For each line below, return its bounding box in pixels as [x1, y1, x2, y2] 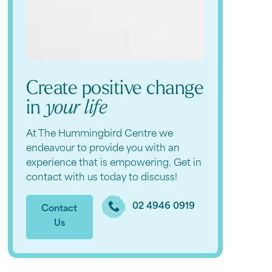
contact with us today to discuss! [26, 173, 178, 183]
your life [44, 98, 108, 118]
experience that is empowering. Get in [26, 158, 202, 168]
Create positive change [26, 79, 204, 99]
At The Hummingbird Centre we [26, 129, 174, 139]
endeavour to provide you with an [26, 144, 180, 154]
